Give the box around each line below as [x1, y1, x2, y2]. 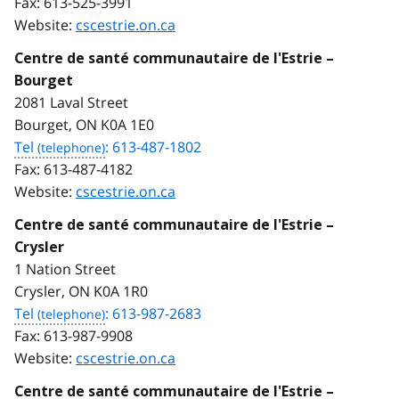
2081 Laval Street [14, 92, 128, 112]
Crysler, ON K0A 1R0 [14, 281, 148, 301]
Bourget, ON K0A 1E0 [14, 114, 154, 134]
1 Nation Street [14, 258, 116, 279]
